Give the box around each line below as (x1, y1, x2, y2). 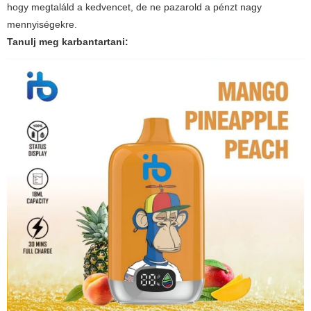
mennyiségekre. (7, 19, 77, 31)
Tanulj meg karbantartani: (7, 36, 128, 48)
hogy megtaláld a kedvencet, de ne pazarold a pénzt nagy (7, 1, 262, 13)
